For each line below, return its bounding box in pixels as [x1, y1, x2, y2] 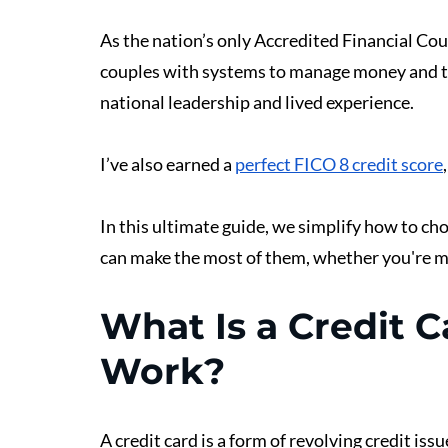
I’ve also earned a [100, 153, 235, 175]
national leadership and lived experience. [100, 91, 414, 113]
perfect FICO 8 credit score [235, 153, 443, 175]
